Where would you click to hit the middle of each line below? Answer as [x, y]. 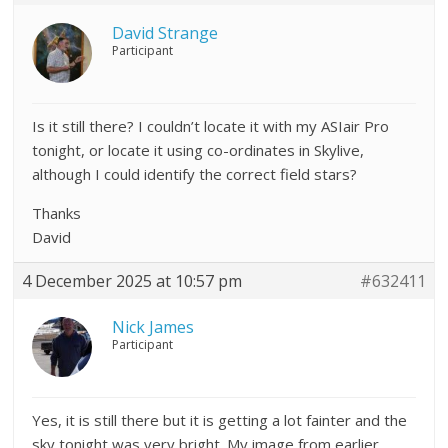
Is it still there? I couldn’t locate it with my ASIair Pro [211, 125]
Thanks [57, 212]
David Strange [165, 32]
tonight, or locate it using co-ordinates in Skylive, [198, 149]
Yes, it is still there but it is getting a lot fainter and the [220, 419]
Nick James [153, 326]
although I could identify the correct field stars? [195, 173]
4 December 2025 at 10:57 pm [132, 280]
